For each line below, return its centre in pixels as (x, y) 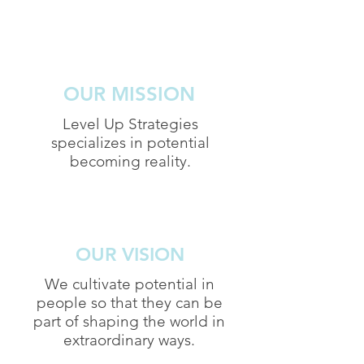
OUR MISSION (129, 93)
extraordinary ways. (129, 340)
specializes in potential (130, 142)
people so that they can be (129, 302)
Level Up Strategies (130, 123)
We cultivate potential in (129, 284)
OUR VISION (130, 254)
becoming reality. (130, 161)
